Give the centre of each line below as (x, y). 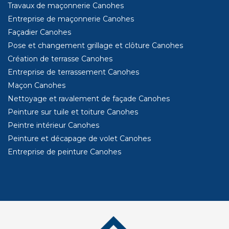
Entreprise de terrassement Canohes (73, 72)
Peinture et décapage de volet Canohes (79, 139)
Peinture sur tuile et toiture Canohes (73, 112)
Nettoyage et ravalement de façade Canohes (89, 99)
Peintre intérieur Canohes (53, 125)
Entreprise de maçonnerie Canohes (71, 19)
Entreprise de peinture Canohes (64, 152)
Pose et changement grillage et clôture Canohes (95, 46)
